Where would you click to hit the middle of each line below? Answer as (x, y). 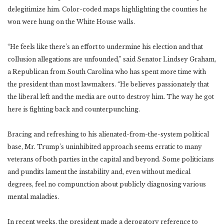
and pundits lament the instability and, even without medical (99, 171)
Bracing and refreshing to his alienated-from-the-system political (108, 134)
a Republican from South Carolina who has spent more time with (107, 71)
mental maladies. (33, 196)
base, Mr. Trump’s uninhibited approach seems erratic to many (105, 146)
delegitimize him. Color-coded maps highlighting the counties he (107, 9)
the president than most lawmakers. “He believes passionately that (108, 84)
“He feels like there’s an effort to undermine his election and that (105, 46)
